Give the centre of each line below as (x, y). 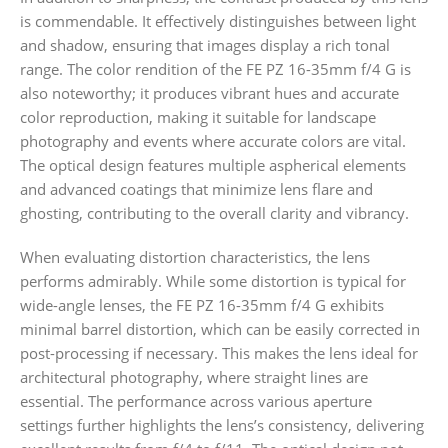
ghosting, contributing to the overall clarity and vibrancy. (214, 213)
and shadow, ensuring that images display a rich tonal (205, 45)
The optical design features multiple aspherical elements (213, 165)
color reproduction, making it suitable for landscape (198, 117)
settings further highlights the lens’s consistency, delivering (222, 425)
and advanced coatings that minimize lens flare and (196, 189)
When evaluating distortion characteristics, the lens (195, 257)
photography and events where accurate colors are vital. (213, 141)
